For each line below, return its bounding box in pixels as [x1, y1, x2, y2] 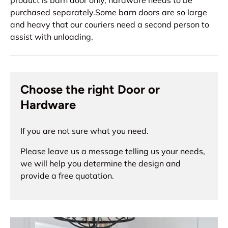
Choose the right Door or [20, 82, 160, 97]
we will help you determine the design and [20, 158, 181, 169]
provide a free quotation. [20, 170, 114, 181]
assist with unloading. [10, 32, 93, 42]
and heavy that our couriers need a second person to [10, 19, 209, 30]
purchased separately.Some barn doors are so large [10, 7, 207, 18]
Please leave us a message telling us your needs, [20, 146, 205, 157]
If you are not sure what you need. [20, 126, 149, 136]
